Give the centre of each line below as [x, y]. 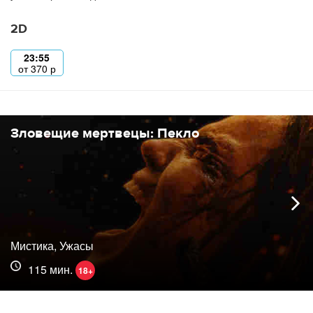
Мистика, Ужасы [52, 246]
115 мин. [52, 269]
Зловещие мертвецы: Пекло [105, 133]
